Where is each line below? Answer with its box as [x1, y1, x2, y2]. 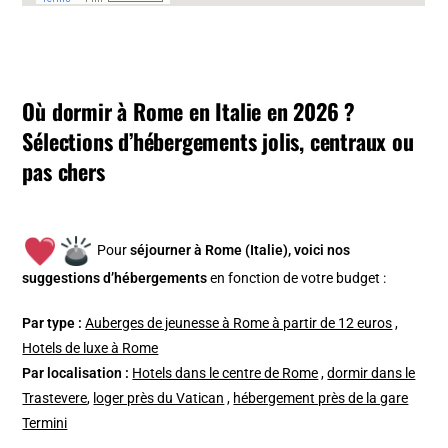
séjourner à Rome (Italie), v [130, 241, 302, 258]
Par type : [22, 314, 86, 331]
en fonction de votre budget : [210, 269, 387, 286]
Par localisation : [22, 364, 130, 381]
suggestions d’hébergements [22, 269, 208, 286]
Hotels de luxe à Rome [22, 339, 159, 356]
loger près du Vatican [93, 389, 225, 406]
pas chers [22, 154, 105, 187]
